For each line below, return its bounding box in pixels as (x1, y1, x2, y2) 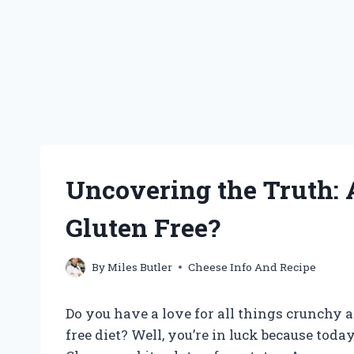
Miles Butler (107, 259, 173, 274)
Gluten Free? (66, 210, 220, 245)
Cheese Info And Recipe (188, 259, 317, 274)
